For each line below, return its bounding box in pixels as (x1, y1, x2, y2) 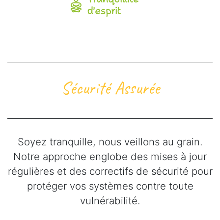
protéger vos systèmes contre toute (27, 179, 193, 192)
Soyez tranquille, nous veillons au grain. (18, 135, 202, 148)
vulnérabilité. (80, 194, 140, 207)
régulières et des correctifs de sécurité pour (7, 165, 213, 177)
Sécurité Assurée (60, 77, 160, 99)
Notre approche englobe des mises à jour (13, 150, 207, 163)
